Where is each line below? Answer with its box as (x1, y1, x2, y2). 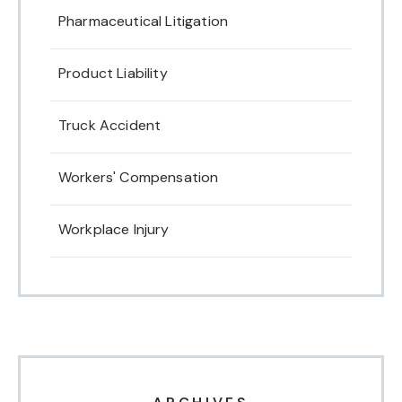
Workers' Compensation (58, 167, 219, 187)
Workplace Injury (58, 219, 170, 239)
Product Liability (58, 63, 168, 83)
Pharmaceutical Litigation (58, 11, 228, 31)
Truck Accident (58, 115, 162, 135)
